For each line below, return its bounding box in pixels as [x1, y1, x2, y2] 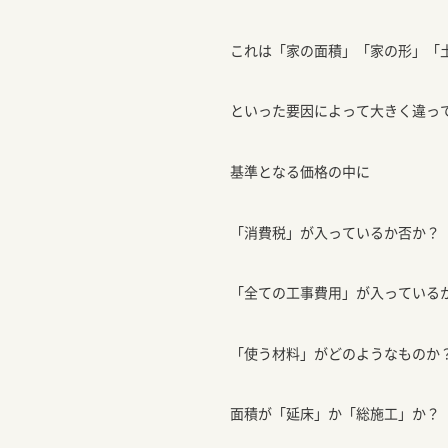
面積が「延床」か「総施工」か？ [230, 403, 440, 424]
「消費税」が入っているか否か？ [230, 221, 440, 242]
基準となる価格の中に [230, 160, 370, 181]
